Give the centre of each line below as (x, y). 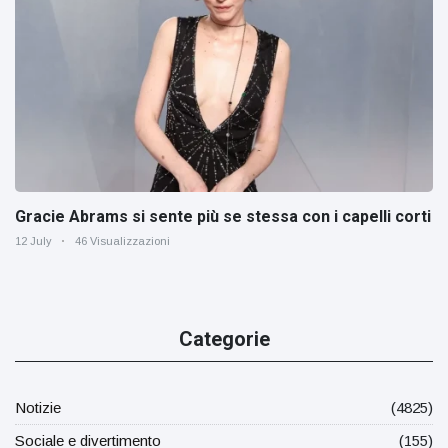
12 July (33, 240)
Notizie (38, 407)
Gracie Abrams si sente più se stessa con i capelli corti (223, 216)
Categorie (224, 338)
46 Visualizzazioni (122, 240)
